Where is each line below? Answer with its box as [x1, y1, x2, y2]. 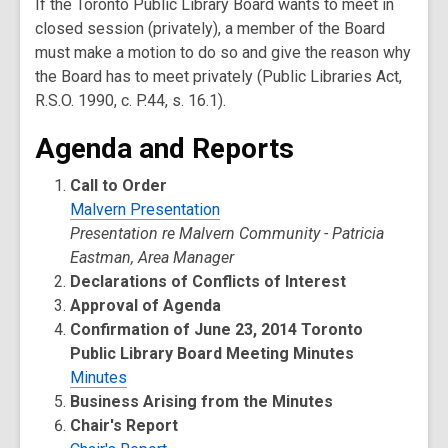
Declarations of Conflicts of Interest [70, 272, 347, 291]
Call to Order [70, 176, 168, 195]
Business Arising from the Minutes [70, 392, 334, 411]
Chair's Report [70, 416, 179, 435]
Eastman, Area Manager [70, 248, 235, 267]
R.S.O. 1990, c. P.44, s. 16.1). [35, 91, 226, 110]
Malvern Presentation [70, 200, 221, 219]
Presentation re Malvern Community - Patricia [70, 224, 385, 243]
